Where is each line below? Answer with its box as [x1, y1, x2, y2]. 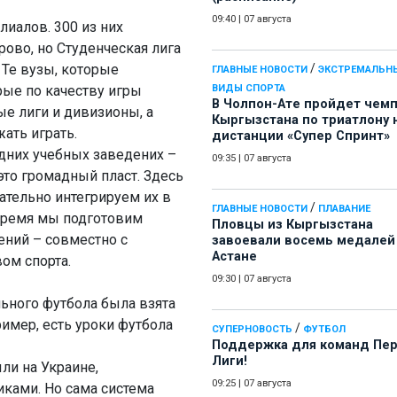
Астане [212, 249, 257, 265]
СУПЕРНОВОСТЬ [212, 323, 292, 336]
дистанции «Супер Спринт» [212, 128, 390, 144]
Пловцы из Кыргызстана [212, 217, 373, 233]
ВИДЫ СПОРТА [212, 82, 285, 95]
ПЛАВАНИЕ [318, 203, 370, 215]
